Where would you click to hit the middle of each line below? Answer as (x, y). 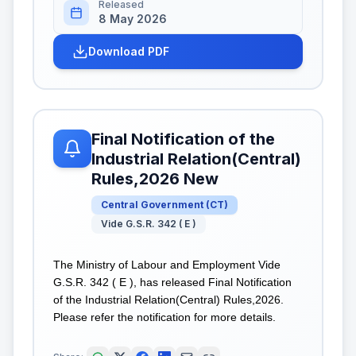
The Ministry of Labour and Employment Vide (167, 264)
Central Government (152, 204)
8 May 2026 (133, 18)
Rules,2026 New (155, 178)
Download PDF (129, 51)
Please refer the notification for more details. (164, 317)
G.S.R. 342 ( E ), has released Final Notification (172, 282)
